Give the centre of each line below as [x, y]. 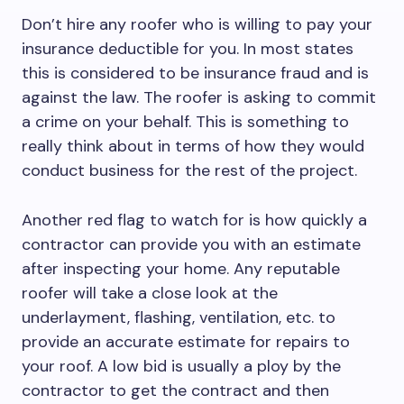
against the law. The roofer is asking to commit [199, 97]
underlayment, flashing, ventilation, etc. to [179, 317]
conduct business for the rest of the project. [189, 170]
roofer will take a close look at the [150, 293]
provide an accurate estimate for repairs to [186, 342]
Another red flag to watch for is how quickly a [194, 220]
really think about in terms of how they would [193, 146]
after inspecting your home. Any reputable [181, 269]
